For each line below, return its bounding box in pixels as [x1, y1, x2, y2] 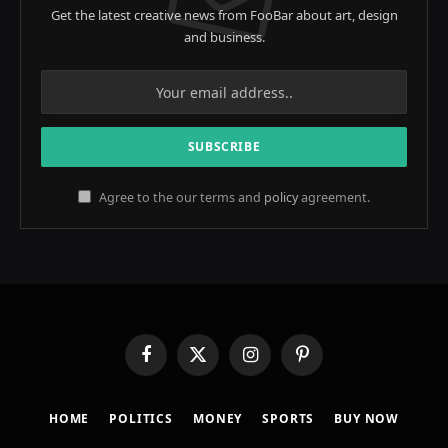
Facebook [144, 353, 203, 372]
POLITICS [109, 410, 173, 428]
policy [264, 189, 298, 207]
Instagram [248, 353, 311, 372]
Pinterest [300, 353, 355, 372]
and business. [183, 28, 265, 47]
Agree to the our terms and [96, 189, 264, 207]
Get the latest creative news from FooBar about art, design [50, 6, 398, 25]
